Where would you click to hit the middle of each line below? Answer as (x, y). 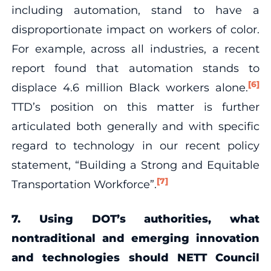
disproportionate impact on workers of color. (135, 29)
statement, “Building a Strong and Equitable (135, 165)
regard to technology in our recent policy (135, 145)
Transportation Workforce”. (84, 184)
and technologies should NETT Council (135, 257)
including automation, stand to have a (135, 10)
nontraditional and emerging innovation (135, 238)
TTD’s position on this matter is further (135, 107)
